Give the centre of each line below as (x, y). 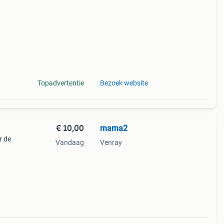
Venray (111, 142)
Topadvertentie (60, 83)
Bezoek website (124, 83)
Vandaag (69, 142)
